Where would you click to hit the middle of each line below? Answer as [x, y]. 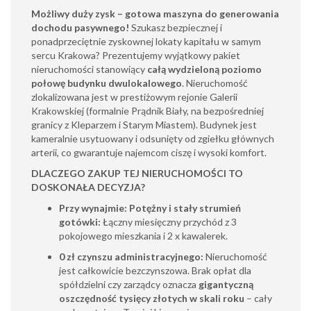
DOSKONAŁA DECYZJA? [88, 187]
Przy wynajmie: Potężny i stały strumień [150, 208]
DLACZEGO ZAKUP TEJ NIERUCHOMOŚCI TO [137, 173]
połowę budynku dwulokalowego [107, 83]
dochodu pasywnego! [80, 27]
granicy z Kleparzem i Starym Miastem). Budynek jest [144, 125]
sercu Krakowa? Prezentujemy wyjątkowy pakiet [136, 55]
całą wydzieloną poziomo [204, 69]
